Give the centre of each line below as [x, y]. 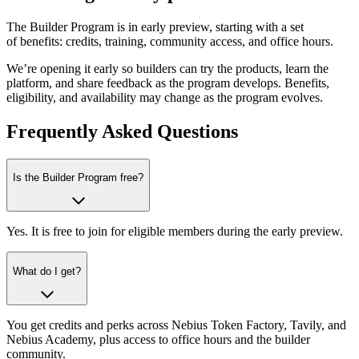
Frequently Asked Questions [122, 131]
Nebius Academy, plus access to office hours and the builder [158, 339]
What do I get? [47, 271]
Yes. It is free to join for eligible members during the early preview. [175, 232]
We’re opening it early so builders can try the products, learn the [167, 68]
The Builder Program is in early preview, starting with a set [155, 26]
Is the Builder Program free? [78, 177]
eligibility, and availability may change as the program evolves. [165, 97]
